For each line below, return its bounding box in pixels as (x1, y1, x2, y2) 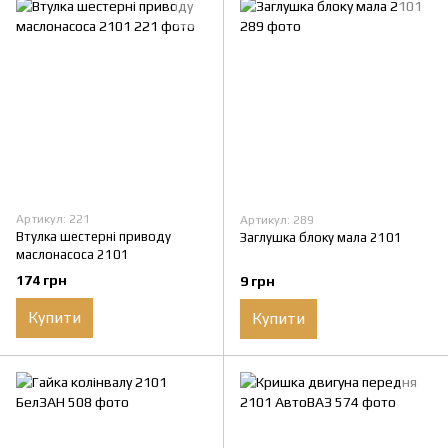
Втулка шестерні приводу (16, 229, 171, 245)
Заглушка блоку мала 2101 (240, 230, 402, 246)
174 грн (16, 271, 67, 288)
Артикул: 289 (240, 213, 314, 228)
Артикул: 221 (16, 212, 90, 227)
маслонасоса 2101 (16, 247, 129, 263)
